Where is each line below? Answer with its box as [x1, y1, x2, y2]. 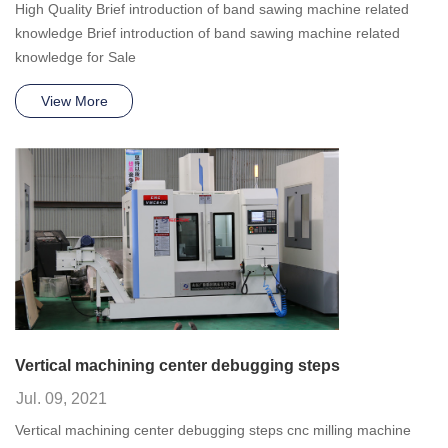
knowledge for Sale [15, 49, 136, 66]
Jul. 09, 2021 [16, 390, 107, 408]
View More [40, 93, 108, 110]
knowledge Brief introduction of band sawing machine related [15, 25, 400, 42]
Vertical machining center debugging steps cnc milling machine [15, 422, 411, 439]
